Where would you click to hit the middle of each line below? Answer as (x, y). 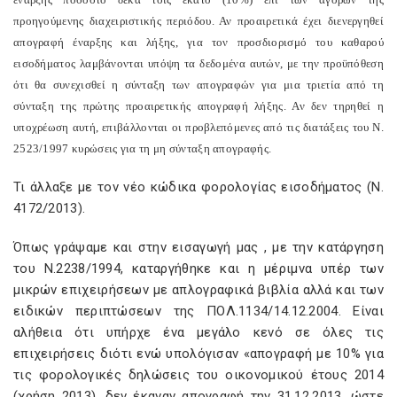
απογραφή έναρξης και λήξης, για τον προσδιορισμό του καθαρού (198, 42)
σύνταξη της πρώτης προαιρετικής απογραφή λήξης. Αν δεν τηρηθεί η (198, 106)
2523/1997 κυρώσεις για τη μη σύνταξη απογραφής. (143, 148)
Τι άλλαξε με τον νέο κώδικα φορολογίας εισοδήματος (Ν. (198, 187)
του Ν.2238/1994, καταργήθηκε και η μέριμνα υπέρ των (198, 269)
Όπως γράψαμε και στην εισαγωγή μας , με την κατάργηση (198, 247)
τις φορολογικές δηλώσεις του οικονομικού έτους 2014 (198, 375)
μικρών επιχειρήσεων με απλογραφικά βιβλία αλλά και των (198, 290)
